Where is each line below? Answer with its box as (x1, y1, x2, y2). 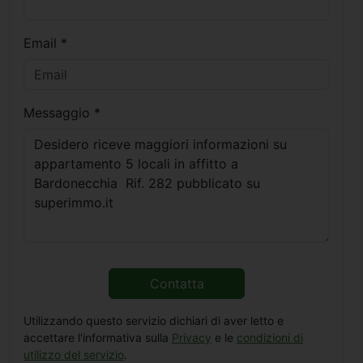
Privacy (172, 331, 211, 345)
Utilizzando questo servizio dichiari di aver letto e (23, 314, 284, 328)
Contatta (149, 275, 204, 293)
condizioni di (237, 331, 303, 345)
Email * (23, 35, 67, 52)
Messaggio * (23, 105, 100, 122)
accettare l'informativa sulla (23, 331, 172, 345)
